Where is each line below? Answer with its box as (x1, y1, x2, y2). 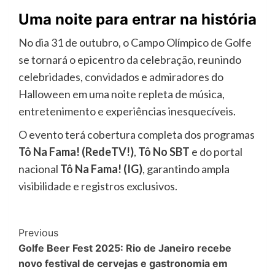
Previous (18, 226, 58, 239)
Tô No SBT (138, 144, 190, 158)
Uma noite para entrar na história (18, 10, 257, 28)
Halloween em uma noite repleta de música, (18, 87, 225, 101)
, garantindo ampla (142, 161, 230, 176)
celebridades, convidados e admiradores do (18, 69, 223, 83)
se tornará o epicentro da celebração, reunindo (18, 52, 241, 66)
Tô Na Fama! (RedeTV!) (18, 144, 134, 158)
